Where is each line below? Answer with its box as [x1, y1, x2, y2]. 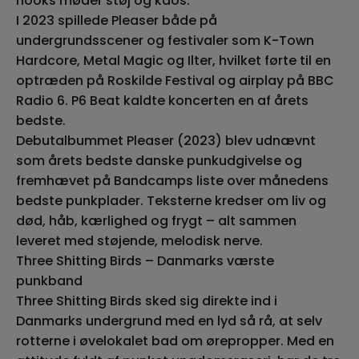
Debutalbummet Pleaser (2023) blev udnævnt [16, 131, 316, 150]
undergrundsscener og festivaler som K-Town [16, 31, 314, 50]
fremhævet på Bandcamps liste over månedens [16, 171, 329, 190]
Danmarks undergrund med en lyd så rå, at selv [16, 312, 322, 330]
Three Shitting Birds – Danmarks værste [16, 252, 274, 270]
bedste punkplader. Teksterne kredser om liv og [16, 192, 326, 210]
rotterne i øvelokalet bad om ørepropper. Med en [16, 332, 334, 350]
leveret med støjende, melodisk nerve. [16, 232, 263, 250]
